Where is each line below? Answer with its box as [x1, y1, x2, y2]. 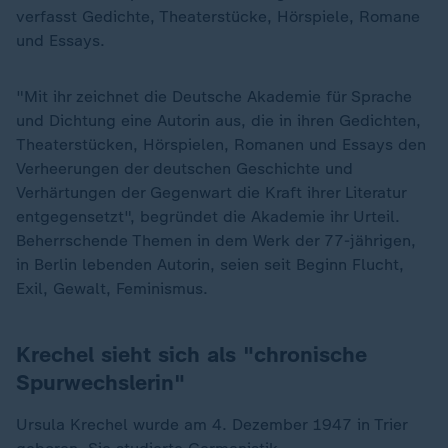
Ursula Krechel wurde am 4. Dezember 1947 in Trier [16, 415, 407, 434]
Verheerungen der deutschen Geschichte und [16, 159, 353, 178]
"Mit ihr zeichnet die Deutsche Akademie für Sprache [16, 87, 412, 106]
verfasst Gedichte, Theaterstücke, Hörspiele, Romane [16, 7, 420, 26]
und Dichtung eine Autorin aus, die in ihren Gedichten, [16, 111, 421, 130]
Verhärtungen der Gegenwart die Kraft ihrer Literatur [16, 183, 406, 202]
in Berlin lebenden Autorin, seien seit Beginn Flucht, [16, 255, 404, 274]
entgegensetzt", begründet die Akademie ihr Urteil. [16, 207, 400, 226]
